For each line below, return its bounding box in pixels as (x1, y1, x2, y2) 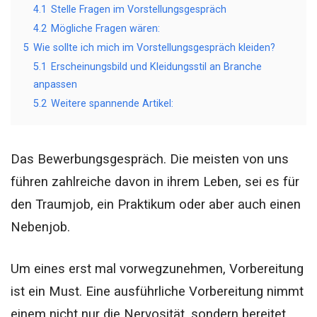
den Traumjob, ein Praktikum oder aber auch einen (11, 197, 301, 212)
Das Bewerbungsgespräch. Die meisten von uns (11, 151, 289, 167)
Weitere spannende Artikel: (51, 98, 173, 110)
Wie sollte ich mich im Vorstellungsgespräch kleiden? (33, 42, 275, 54)
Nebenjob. (11, 219, 70, 235)
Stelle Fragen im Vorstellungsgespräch (51, 4, 226, 16)
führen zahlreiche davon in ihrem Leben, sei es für (11, 174, 299, 190)
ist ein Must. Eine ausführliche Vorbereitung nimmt (11, 284, 304, 300)
